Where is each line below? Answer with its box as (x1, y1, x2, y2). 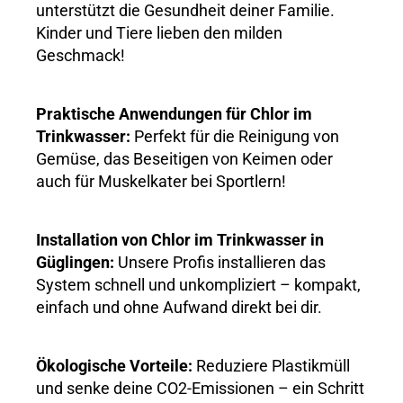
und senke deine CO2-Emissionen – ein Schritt (36, 379, 364, 399)
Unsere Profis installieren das (114, 253, 326, 273)
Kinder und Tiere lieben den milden (36, 23, 282, 43)
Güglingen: (36, 253, 114, 273)
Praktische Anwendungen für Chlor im (36, 104, 312, 124)
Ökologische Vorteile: (36, 356, 193, 376)
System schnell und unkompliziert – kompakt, (36, 275, 361, 295)
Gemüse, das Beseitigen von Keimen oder (36, 149, 333, 169)
